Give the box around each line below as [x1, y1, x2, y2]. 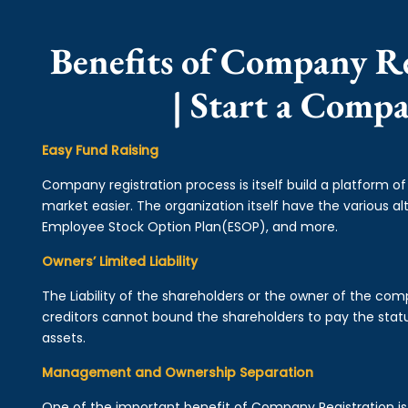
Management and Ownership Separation [41, 363, 313, 382]
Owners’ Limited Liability [41, 252, 198, 270]
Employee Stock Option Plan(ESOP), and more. [41, 218, 338, 236]
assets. [41, 329, 86, 347]
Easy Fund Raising [41, 141, 158, 159]
